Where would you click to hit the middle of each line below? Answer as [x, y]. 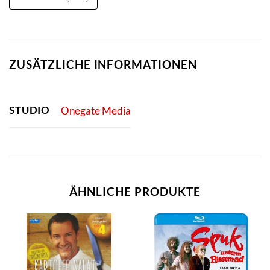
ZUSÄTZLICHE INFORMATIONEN [103, 64]
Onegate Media [96, 110]
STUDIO [30, 110]
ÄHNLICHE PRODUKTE [135, 192]
